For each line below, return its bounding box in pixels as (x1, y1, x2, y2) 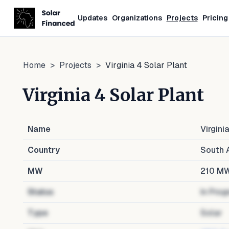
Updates (77, 14, 107, 22)
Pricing (202, 14, 228, 22)
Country (28, 145, 60, 155)
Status (28, 187, 54, 197)
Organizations (111, 14, 162, 22)
